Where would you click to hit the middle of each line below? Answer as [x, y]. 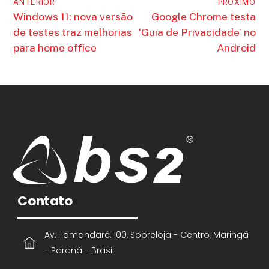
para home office [55, 47]
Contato [45, 201]
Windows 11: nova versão [73, 16]
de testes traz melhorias [73, 32]
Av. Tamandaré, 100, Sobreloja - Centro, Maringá [146, 234]
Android [236, 47]
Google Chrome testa [203, 16]
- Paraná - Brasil [79, 250]
